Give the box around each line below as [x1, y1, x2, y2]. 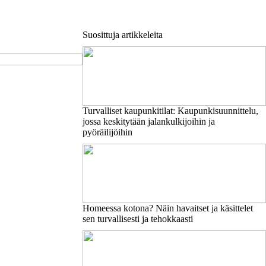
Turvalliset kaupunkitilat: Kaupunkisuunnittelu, [82, 106, 258, 116]
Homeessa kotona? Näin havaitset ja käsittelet [82, 203, 253, 213]
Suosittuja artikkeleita [82, 30, 163, 40]
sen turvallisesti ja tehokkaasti [82, 214, 193, 224]
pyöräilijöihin [82, 127, 132, 137]
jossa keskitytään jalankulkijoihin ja [82, 116, 215, 126]
